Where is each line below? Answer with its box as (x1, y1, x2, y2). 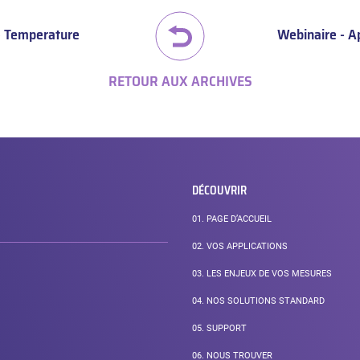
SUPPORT (204, 323, 247, 334)
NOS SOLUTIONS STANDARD (204, 296, 325, 307)
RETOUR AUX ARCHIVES (108, 69, 252, 92)
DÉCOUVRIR (192, 182, 247, 199)
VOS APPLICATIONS (204, 241, 288, 252)
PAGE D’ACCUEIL (204, 214, 272, 225)
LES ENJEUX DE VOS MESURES (204, 268, 332, 280)
